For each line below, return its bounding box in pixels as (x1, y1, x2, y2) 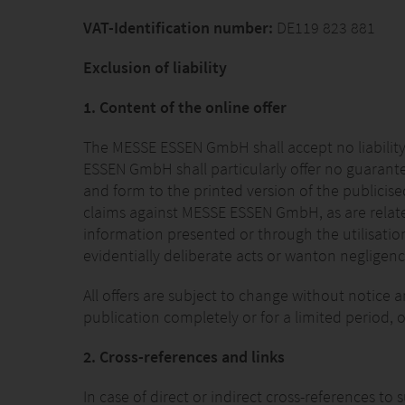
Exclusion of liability (83, 57, 227, 78)
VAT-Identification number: (83, 17, 277, 38)
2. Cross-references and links (83, 346, 285, 367)
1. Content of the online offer (83, 97, 287, 118)
